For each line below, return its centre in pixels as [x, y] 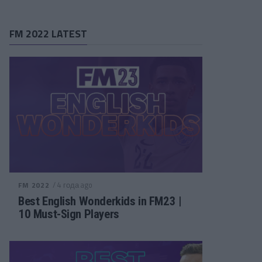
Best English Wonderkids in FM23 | [100, 201]
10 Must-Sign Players [69, 214]
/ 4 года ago [72, 185]
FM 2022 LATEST [48, 34]
